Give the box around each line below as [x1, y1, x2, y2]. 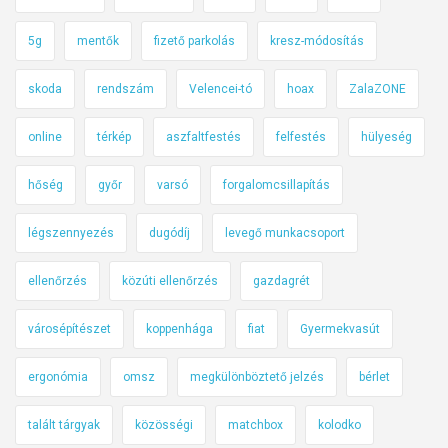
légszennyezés [28, 225, 114, 240]
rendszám [97, 81, 154, 96]
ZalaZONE [349, 81, 406, 96]
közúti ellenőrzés [122, 273, 218, 288]
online [28, 129, 62, 144]
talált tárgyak [28, 417, 100, 432]
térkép [97, 129, 131, 144]
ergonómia [28, 369, 88, 384]
